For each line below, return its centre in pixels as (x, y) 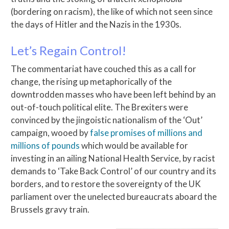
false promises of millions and (146, 132)
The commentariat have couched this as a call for (104, 68)
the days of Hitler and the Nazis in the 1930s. (96, 25)
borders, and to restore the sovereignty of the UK (106, 184)
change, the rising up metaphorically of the (91, 81)
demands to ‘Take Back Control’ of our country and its (113, 171)
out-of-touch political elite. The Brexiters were (99, 107)
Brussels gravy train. (50, 209)
